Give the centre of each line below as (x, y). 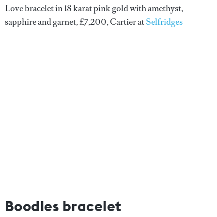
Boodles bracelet (63, 206)
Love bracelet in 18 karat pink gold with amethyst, (94, 8)
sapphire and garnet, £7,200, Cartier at (75, 22)
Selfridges (164, 22)
